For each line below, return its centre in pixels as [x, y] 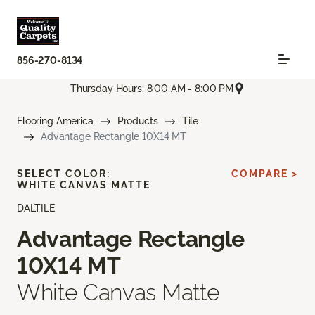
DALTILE [36, 208]
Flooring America [55, 121]
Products [137, 121]
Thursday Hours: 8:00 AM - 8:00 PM [152, 88]
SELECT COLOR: [64, 174]
